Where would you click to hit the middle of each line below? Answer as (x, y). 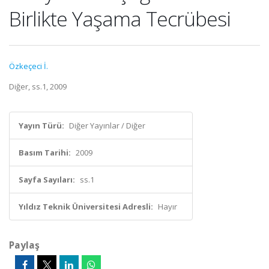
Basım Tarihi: (45, 153)
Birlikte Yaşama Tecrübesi (120, 19)
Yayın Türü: (41, 125)
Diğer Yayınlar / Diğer (107, 125)
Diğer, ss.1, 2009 (38, 86)
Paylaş (24, 245)
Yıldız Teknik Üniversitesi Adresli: (86, 207)
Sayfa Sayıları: (47, 180)
